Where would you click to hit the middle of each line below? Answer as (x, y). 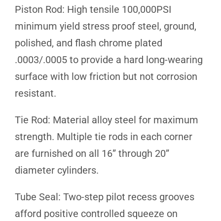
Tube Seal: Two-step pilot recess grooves (105, 197)
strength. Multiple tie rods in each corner (104, 136)
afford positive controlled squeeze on (96, 213)
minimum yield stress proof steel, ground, (106, 26)
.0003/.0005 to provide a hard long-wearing (109, 59)
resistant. (36, 93)
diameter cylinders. (57, 170)
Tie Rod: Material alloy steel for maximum (107, 120)
